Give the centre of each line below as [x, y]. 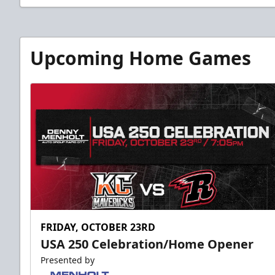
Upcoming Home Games [141, 58]
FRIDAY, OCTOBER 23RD [98, 227]
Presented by [68, 260]
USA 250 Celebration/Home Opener [147, 244]
